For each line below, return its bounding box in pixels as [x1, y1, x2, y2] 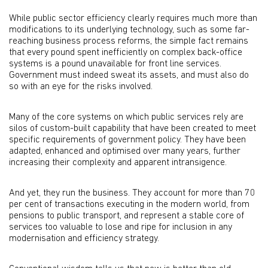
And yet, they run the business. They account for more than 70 [9, 188, 255, 198]
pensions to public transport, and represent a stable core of [9, 211, 244, 221]
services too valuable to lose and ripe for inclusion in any [9, 223, 232, 232]
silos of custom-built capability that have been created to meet [9, 124, 256, 133]
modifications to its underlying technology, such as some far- [9, 25, 249, 35]
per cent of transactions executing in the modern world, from [9, 200, 249, 209]
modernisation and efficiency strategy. [9, 234, 159, 243]
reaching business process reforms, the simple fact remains [9, 36, 248, 46]
